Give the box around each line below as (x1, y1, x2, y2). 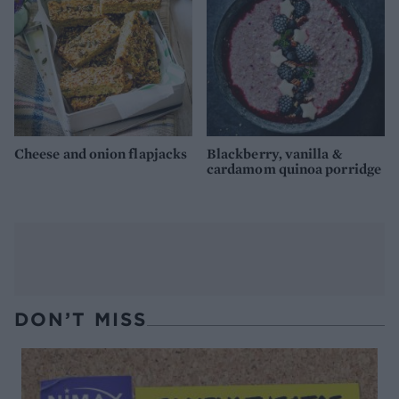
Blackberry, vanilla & (207, 144, 342, 164)
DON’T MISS (14, 306, 147, 331)
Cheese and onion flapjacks (14, 144, 188, 164)
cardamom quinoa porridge (207, 159, 381, 179)
